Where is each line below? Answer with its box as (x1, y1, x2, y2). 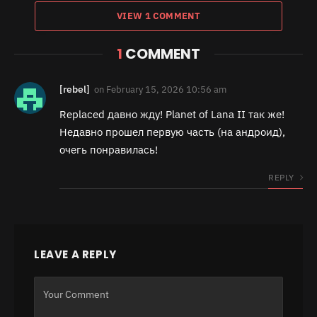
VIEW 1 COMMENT (116, 10, 201, 23)
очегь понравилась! (59, 143, 158, 157)
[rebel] (59, 83, 90, 96)
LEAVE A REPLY (34, 247, 117, 263)
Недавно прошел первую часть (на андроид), (59, 125, 285, 139)
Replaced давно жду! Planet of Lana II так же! (59, 108, 284, 122)
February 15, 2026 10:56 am (106, 83, 226, 96)
